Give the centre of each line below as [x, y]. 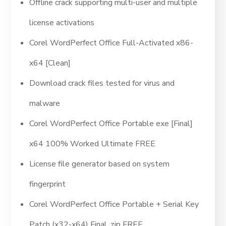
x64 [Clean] [50, 63]
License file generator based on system [100, 164]
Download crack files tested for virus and [102, 83]
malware [45, 103]
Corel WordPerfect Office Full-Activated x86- [111, 43]
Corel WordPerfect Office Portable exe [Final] [111, 124]
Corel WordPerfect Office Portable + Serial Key [114, 204]
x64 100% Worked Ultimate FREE [93, 144]
